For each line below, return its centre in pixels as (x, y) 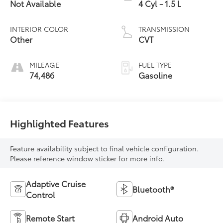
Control (41, 194)
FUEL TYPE (155, 64)
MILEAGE (45, 64)
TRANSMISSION (164, 29)
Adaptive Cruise (56, 183)
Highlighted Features (60, 123)
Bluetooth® (153, 189)
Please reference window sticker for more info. (88, 158)
